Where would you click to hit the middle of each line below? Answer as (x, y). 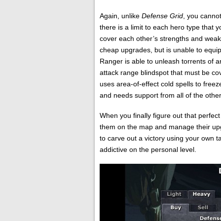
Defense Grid (162, 16)
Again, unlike (121, 16)
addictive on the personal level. (148, 149)
